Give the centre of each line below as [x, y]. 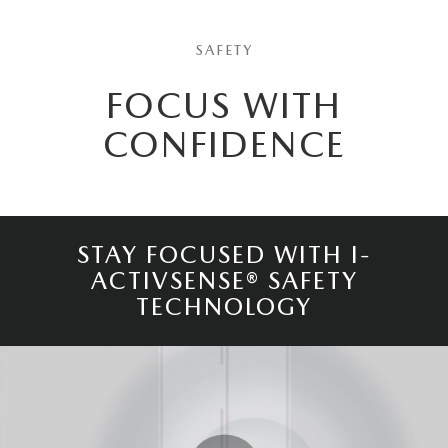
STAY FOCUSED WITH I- [224, 254]
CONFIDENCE [224, 144]
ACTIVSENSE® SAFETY [224, 280]
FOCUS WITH [224, 105]
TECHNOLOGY [224, 306]
